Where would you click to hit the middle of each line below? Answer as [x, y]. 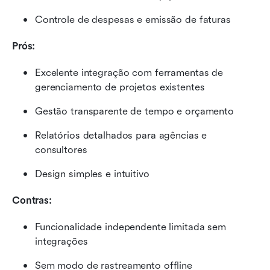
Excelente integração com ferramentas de [129, 73]
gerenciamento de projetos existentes [120, 87]
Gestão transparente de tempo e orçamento [134, 111]
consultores [61, 150]
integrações [61, 242]
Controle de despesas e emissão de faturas [133, 20]
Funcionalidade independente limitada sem [130, 227]
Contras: [32, 201]
